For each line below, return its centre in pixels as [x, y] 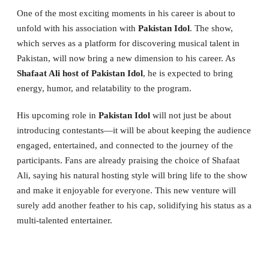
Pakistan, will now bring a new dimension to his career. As [126, 58]
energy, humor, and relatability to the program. [104, 88]
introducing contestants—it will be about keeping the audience [134, 130]
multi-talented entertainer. [65, 220]
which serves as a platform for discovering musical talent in [128, 43]
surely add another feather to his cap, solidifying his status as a [134, 205]
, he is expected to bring [188, 73]
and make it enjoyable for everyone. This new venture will [126, 190]
